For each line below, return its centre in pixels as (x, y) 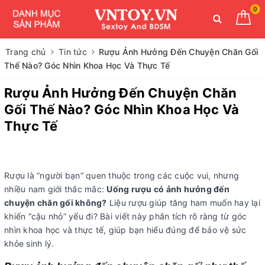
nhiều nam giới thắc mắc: (56, 189)
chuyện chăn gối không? (56, 203)
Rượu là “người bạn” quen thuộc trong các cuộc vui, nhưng (122, 175)
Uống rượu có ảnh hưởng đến (168, 189)
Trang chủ (26, 52)
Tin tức (73, 52)
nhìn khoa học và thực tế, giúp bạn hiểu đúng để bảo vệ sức (125, 230)
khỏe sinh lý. (29, 243)
